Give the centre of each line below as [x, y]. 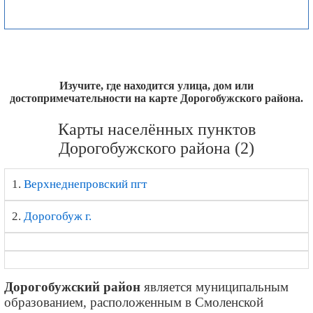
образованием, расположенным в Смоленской [134, 302]
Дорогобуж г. [58, 216]
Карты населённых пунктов [156, 129]
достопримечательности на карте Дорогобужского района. [156, 98]
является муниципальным [214, 287]
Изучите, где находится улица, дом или [156, 86]
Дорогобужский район [72, 287]
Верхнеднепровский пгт [85, 184]
